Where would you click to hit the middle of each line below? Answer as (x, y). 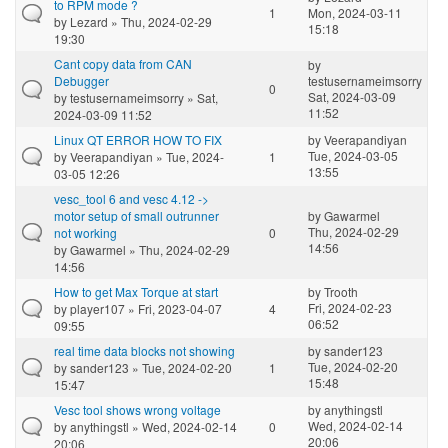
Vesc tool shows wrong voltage (137, 409)
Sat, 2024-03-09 (352, 96)
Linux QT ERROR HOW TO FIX (138, 139)
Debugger (81, 80)
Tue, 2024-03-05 (353, 155)
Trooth (341, 291)
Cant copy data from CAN (123, 63)
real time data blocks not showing (144, 350)
